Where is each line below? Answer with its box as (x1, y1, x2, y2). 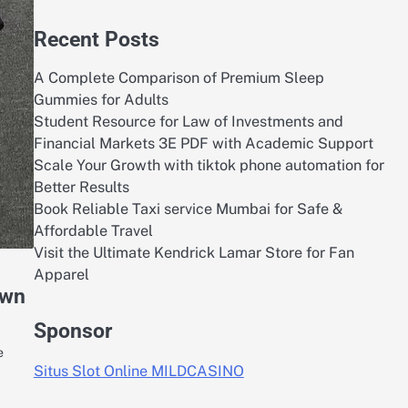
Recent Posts (33, 26, 159, 52)
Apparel (33, 266, 89, 283)
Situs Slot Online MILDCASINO (33, 362, 244, 381)
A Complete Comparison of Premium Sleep (33, 69, 324, 87)
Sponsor (33, 318, 112, 343)
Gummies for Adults (33, 91, 168, 108)
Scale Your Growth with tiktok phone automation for (33, 157, 384, 174)
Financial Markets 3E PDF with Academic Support (33, 135, 373, 152)
